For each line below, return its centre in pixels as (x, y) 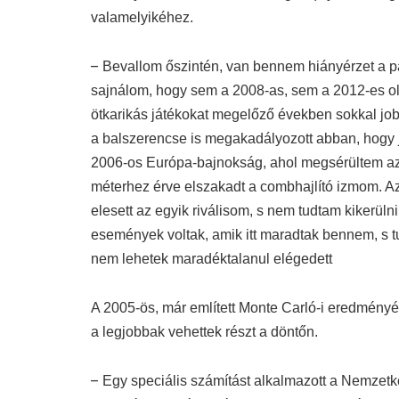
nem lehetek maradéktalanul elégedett (212, 258)
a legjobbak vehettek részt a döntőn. (204, 331)
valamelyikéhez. (142, 17)
